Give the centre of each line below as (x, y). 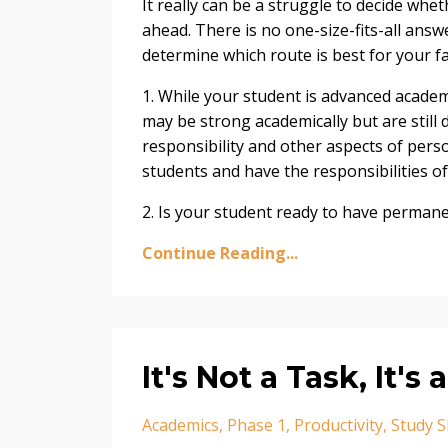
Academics (180, 424)
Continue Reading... (220, 252)
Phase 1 (256, 424)
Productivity (338, 424)
